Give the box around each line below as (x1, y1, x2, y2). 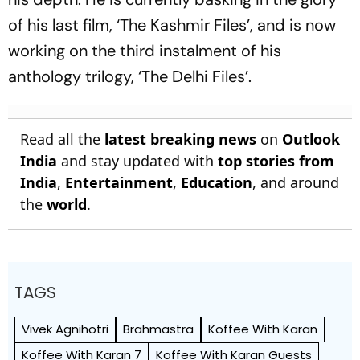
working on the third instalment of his (8, 40, 281, 62)
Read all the (20, 129, 104, 149)
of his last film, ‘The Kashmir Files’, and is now (8, 14, 336, 36)
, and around (252, 173, 339, 193)
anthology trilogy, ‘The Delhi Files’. (8, 66, 252, 88)
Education (181, 173, 252, 193)
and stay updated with (57, 151, 218, 171)
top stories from (218, 151, 334, 171)
